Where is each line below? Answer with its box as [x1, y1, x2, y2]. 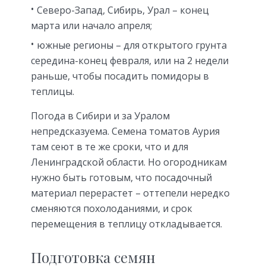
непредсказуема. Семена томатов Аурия [31, 125, 220, 138]
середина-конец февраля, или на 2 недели [31, 54, 229, 68]
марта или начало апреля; [31, 19, 152, 33]
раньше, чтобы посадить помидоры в [31, 69, 209, 83]
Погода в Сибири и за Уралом [31, 109, 170, 123]
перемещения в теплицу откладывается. [31, 217, 222, 231]
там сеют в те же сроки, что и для [31, 140, 188, 154]
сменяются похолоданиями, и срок [31, 202, 192, 216]
